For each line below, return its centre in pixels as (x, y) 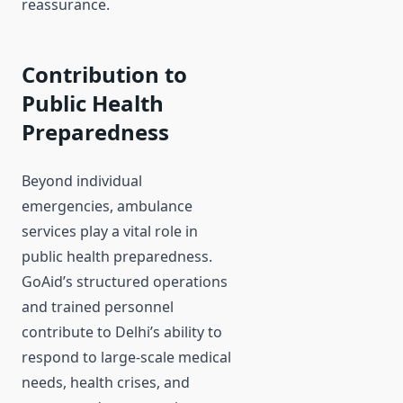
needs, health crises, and (106, 383)
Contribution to (104, 75)
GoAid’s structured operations (125, 282)
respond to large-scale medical (126, 358)
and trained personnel (98, 307)
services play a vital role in (110, 232)
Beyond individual (82, 181)
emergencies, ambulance (107, 206)
